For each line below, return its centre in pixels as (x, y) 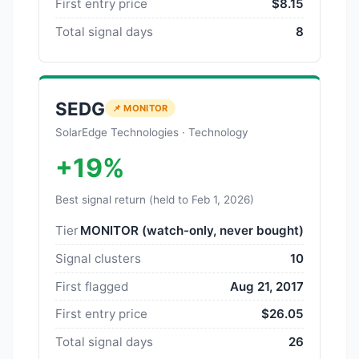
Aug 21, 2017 (267, 286)
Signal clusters (98, 258)
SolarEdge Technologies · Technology (152, 132)
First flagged (92, 286)
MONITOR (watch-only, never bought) (192, 231)
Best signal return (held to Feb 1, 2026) (155, 199)
